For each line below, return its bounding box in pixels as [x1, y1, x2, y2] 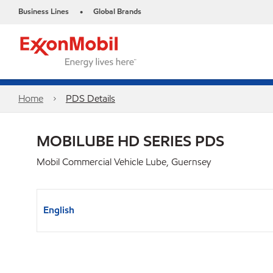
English [43, 204, 74, 216]
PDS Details [65, 92, 115, 105]
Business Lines [18, 6, 69, 17]
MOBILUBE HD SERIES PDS [37, 131, 224, 151]
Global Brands [93, 6, 141, 17]
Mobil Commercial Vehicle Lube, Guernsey [37, 155, 211, 168]
